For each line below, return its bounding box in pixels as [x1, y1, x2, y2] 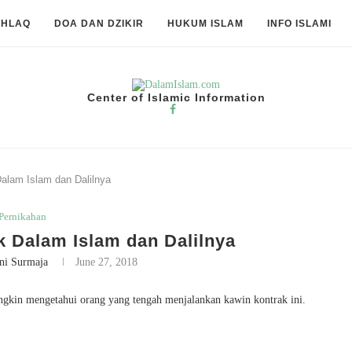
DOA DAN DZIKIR [54, 18, 144, 29]
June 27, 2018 [75, 256, 137, 268]
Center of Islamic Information [86, 91, 266, 104]
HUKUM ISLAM [167, 18, 244, 29]
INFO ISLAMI [267, 18, 332, 29]
